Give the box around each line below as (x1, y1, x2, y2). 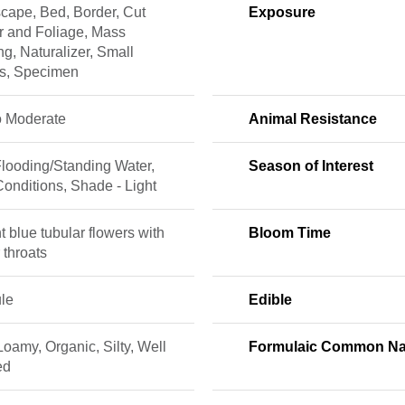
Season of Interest (248, 158, 373, 174)
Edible (248, 292, 292, 307)
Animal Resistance (248, 111, 377, 127)
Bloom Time (248, 225, 331, 240)
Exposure (248, 5, 316, 20)
